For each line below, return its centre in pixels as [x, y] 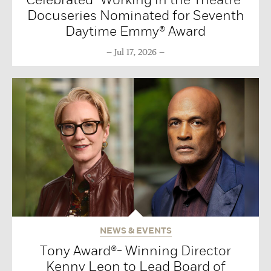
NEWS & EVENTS [135, 231]
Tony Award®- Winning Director [135, 251]
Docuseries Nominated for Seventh [135, 15]
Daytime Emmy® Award [135, 31]
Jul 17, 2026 [135, 52]
